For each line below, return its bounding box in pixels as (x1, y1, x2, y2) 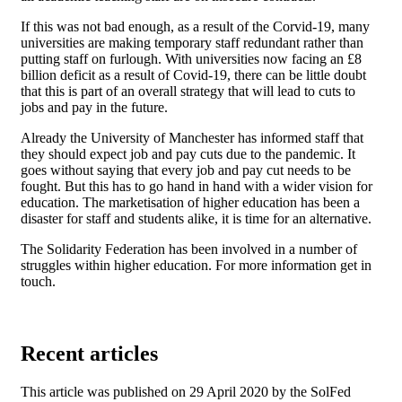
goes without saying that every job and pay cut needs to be (21, 162, 351, 178)
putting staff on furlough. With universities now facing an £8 (21, 50, 362, 66)
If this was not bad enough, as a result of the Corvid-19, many (21, 18, 370, 34)
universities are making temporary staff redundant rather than (21, 34, 363, 50)
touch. (21, 273, 59, 289)
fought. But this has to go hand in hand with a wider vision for (21, 178, 372, 194)
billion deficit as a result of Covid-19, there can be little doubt (21, 66, 366, 83)
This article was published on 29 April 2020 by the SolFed (21, 383, 351, 399)
